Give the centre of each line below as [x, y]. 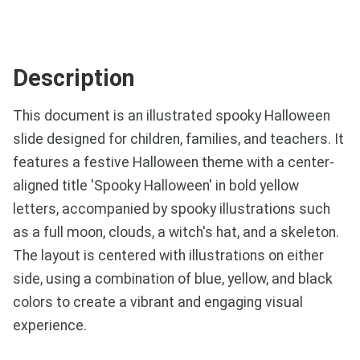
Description [74, 78]
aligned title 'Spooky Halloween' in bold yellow [156, 186]
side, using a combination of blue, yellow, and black [173, 279]
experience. [50, 326]
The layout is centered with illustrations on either [168, 256]
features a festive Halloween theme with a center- [174, 163]
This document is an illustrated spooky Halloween [172, 116]
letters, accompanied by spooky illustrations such [172, 209]
